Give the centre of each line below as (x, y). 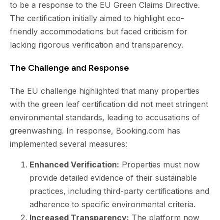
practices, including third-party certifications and (119, 191)
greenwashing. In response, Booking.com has (95, 131)
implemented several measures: (69, 144)
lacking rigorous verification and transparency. (96, 45)
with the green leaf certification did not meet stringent (109, 104)
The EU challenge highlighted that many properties (105, 91)
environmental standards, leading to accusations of (105, 118)
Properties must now (160, 164)
